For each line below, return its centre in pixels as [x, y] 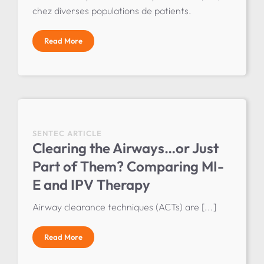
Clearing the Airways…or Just [125, 148]
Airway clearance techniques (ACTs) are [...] [124, 207]
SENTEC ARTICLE [67, 133]
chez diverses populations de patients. [112, 10]
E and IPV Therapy [91, 185]
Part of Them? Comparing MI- [128, 166]
